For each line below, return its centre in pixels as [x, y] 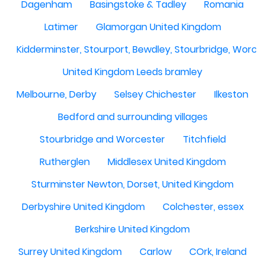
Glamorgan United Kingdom [158, 27]
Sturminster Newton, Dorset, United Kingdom [132, 184]
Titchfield [204, 139]
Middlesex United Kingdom [167, 162]
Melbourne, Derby [56, 94]
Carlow [156, 252]
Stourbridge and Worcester [102, 139]
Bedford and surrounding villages [132, 117]
